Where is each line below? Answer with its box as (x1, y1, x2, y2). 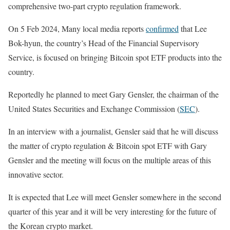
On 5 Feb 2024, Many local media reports (8, 23, 146, 34)
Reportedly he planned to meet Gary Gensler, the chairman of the (8, 88, 219, 100)
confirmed (146, 23, 179, 34)
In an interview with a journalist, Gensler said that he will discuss (8, 125, 218, 137)
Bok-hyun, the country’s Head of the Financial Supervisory (8, 37, 199, 48)
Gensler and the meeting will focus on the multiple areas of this (8, 154, 211, 165)
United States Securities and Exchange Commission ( (8, 103, 180, 114)
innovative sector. (8, 168, 64, 180)
